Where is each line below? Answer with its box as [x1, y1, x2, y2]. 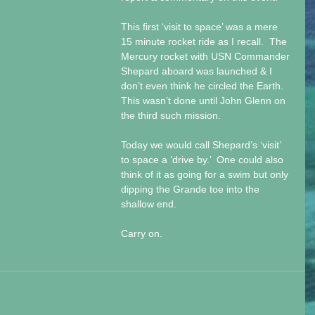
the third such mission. [121, 110, 226, 121]
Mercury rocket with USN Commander [121, 51, 292, 62]
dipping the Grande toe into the [121, 184, 262, 195]
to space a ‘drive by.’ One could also [121, 154, 286, 165]
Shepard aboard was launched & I [121, 65, 275, 77]
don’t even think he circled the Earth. [121, 80, 289, 91]
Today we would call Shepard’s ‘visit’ [121, 139, 283, 150]
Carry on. [121, 228, 165, 239]
